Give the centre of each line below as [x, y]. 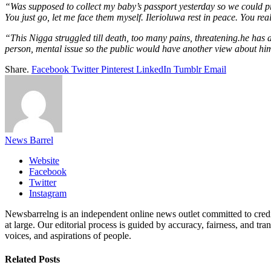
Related [22, 260]
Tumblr [188, 69]
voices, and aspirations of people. [68, 235]
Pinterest [117, 69]
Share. [17, 69]
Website [44, 160]
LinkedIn [154, 69]
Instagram [48, 193]
